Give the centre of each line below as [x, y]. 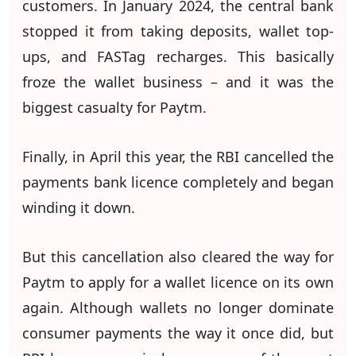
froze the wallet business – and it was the [178, 81]
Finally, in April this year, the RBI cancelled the [178, 156]
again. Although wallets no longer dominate [178, 307]
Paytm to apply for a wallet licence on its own [178, 282]
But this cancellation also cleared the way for [178, 256]
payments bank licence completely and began [178, 182]
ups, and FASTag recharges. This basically [178, 56]
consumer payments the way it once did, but [178, 333]
